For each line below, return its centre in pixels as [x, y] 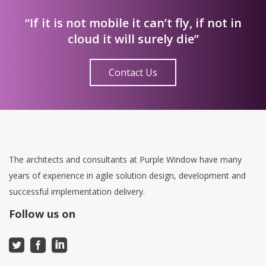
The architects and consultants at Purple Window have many [125, 160]
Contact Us [133, 73]
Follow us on [42, 214]
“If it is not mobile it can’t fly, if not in [133, 23]
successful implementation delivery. [77, 192]
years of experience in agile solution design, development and [127, 176]
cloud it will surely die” [133, 39]
